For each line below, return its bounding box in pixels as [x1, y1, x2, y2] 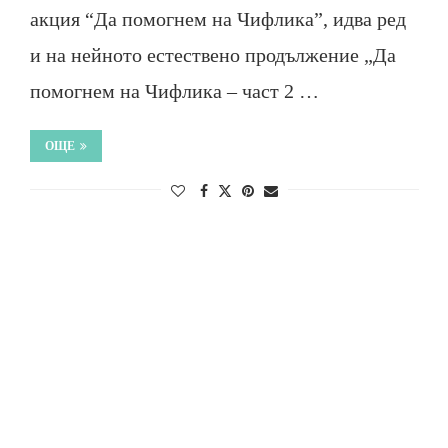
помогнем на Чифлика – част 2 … [29, 80, 319, 102]
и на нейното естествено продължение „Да [29, 44, 396, 66]
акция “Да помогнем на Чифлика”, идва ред [29, 8, 406, 30]
